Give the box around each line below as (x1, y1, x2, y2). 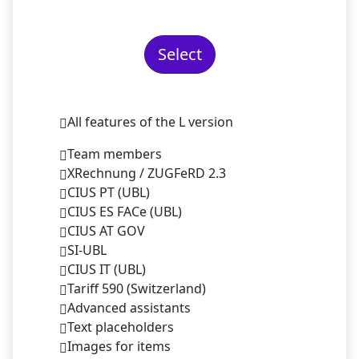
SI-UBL (67, 240, 107, 259)
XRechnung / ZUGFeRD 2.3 (67, 163, 226, 182)
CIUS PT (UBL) (67, 183, 150, 201)
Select (157, 42, 202, 65)
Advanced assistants (67, 298, 191, 317)
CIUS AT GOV (67, 221, 145, 240)
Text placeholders (67, 317, 174, 336)
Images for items (67, 337, 171, 355)
